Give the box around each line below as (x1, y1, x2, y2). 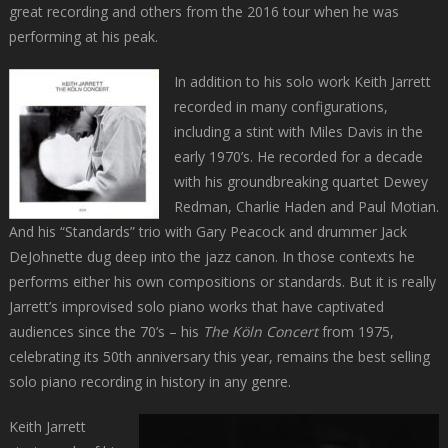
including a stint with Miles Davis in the (173, 122, 423, 142)
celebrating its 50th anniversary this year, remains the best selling (8, 347, 430, 367)
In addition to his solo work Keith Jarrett (173, 72, 431, 92)
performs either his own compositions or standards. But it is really (8, 272, 436, 292)
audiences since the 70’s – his (8, 322, 203, 342)
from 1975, (317, 322, 394, 342)
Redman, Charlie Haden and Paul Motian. (173, 197, 439, 217)
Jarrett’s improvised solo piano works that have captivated (8, 297, 384, 317)
